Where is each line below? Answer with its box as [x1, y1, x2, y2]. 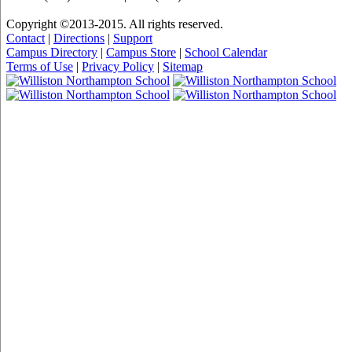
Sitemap [163, 59, 203, 73]
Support [113, 31, 152, 45]
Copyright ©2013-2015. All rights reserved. [6, 16, 223, 31]
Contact [6, 31, 45, 45]
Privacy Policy [82, 59, 154, 73]
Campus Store [106, 45, 176, 59]
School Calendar [185, 45, 267, 59]
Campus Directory [6, 45, 97, 59]
